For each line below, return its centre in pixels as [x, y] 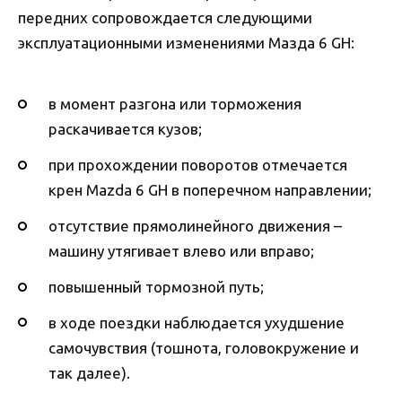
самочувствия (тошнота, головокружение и [204, 347]
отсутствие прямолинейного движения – [195, 226]
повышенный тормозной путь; [156, 287]
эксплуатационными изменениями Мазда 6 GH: [186, 42]
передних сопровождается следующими [165, 17]
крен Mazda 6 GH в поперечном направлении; [210, 190]
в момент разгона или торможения [175, 104]
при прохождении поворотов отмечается [198, 165]
